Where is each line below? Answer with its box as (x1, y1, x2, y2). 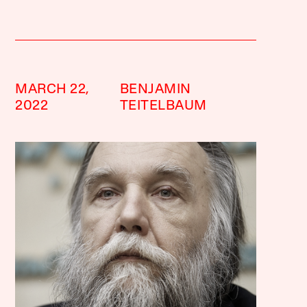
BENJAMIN (119, 83, 191, 97)
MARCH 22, (15, 83, 90, 97)
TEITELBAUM (119, 99, 207, 113)
